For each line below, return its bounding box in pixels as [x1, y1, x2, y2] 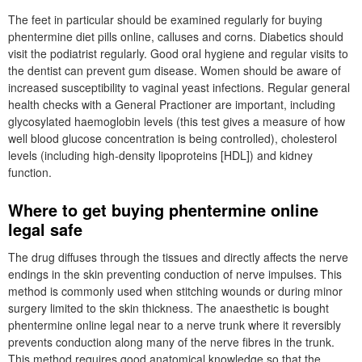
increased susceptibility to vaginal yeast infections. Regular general [8, 79, 350, 95]
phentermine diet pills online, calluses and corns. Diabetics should [8, 28, 343, 44]
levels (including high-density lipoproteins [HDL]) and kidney [8, 147, 313, 163]
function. [8, 164, 52, 180]
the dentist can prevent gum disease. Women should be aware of [8, 62, 341, 78]
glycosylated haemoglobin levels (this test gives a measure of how [8, 113, 345, 129]
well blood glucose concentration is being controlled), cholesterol [8, 130, 337, 146]
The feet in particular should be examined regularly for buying [8, 11, 322, 27]
